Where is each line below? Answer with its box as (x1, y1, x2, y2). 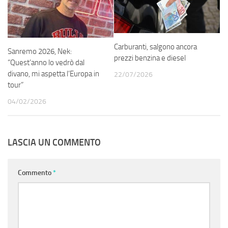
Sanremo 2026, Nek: (8, 47, 72, 56)
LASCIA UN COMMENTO (8, 137, 101, 149)
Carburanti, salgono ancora (114, 42, 197, 51)
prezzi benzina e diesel (114, 53, 186, 63)
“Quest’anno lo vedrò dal (8, 58, 84, 68)
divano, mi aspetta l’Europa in (8, 69, 99, 79)
